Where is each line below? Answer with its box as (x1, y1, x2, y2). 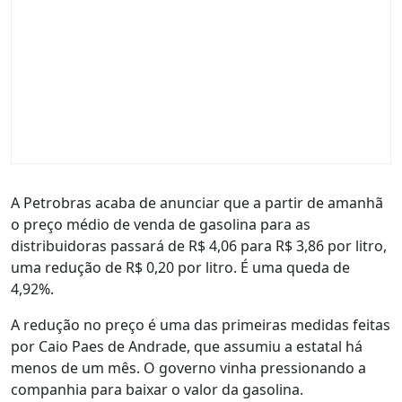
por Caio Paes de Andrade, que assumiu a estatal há (11, 336, 363, 356)
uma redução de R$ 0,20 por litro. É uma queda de (11, 257, 350, 277)
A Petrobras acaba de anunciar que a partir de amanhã (11, 192, 383, 213)
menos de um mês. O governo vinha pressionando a (11, 357, 366, 378)
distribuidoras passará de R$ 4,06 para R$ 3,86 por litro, (11, 235, 387, 256)
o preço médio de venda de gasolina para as (11, 214, 310, 234)
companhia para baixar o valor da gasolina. (11, 379, 303, 399)
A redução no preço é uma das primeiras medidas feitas (11, 314, 390, 335)
